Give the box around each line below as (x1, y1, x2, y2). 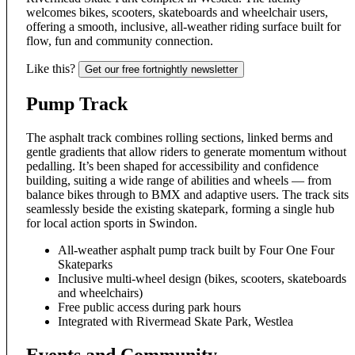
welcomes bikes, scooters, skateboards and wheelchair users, (26, 6, 328, 20)
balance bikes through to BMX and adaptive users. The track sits (26, 188, 349, 202)
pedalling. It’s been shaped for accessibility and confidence (26, 159, 319, 174)
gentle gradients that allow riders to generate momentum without (26, 145, 346, 159)
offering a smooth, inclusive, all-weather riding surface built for (26, 20, 341, 34)
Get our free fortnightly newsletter (85, 63, 238, 76)
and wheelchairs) (58, 286, 143, 300)
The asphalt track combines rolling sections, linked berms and (26, 131, 333, 145)
